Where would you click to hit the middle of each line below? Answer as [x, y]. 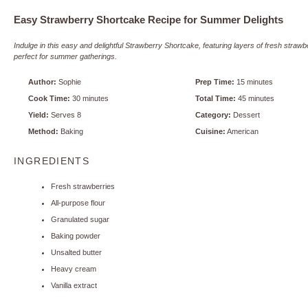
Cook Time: [49, 98]
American [243, 131]
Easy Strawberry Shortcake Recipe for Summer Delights [148, 20]
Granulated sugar [80, 220]
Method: [43, 131]
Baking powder [76, 236]
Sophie [70, 81]
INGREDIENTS [52, 162]
